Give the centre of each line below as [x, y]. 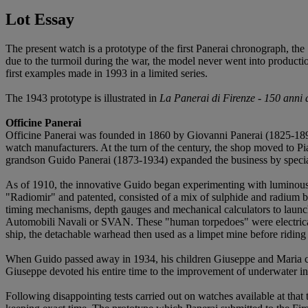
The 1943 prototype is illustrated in [82, 98]
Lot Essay [40, 19]
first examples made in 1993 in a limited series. [107, 73]
